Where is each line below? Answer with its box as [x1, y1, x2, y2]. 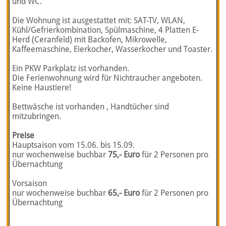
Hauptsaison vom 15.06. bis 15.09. [12, 140, 135, 150]
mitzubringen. [12, 111, 62, 122]
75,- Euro [108, 150, 140, 160]
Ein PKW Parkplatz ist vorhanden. [12, 64, 130, 74]
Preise [12, 131, 35, 141]
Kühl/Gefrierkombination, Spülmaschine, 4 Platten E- [12, 25, 199, 35]
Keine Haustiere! [12, 83, 72, 93]
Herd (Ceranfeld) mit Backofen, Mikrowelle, [12, 35, 167, 45]
